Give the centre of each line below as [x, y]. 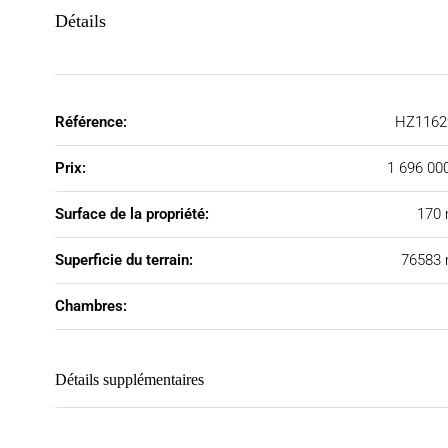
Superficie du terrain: [124, 260]
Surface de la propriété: [132, 214]
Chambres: [91, 306]
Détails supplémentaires [129, 379]
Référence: [91, 122]
